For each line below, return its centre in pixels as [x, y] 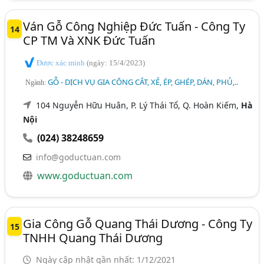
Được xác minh [61, 62]
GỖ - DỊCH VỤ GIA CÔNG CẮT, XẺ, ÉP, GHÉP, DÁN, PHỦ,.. [143, 82]
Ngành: [37, 83]
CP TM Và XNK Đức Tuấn [89, 40]
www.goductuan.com [85, 176]
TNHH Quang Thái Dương [93, 238]
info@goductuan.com [79, 157]
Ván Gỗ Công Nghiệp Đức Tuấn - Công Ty [134, 26]
